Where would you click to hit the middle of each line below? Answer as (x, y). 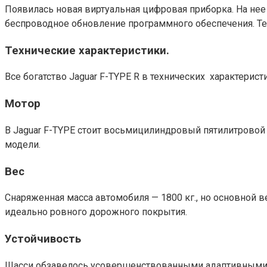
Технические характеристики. (87, 50)
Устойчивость (43, 239)
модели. (23, 144)
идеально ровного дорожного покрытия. (96, 212)
